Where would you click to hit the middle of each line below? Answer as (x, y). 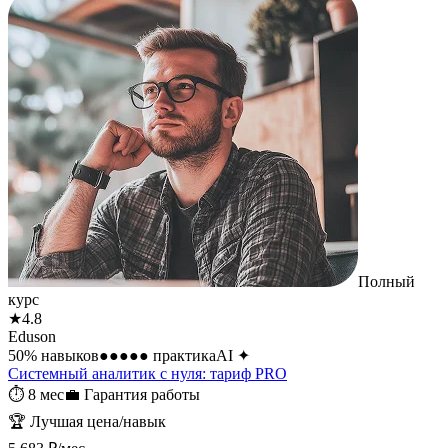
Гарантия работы (142, 394)
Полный (386, 281)
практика (182, 355)
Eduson (32, 336)
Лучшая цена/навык (98, 421)
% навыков (61, 355)
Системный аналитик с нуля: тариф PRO (147, 373)
